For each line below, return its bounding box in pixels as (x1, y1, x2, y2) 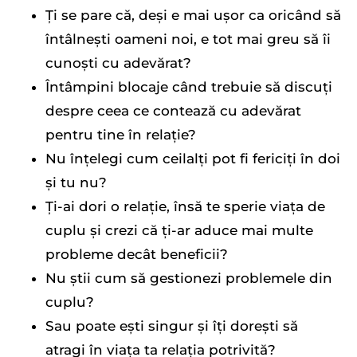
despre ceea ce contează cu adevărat (45, 102, 301, 119)
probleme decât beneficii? (45, 245, 228, 262)
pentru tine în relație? (45, 126, 196, 143)
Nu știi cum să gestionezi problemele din (45, 269, 332, 286)
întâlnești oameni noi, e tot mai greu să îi (45, 30, 331, 47)
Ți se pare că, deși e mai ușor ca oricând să (45, 6, 341, 23)
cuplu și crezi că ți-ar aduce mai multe (45, 222, 313, 238)
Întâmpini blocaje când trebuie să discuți (45, 78, 332, 95)
